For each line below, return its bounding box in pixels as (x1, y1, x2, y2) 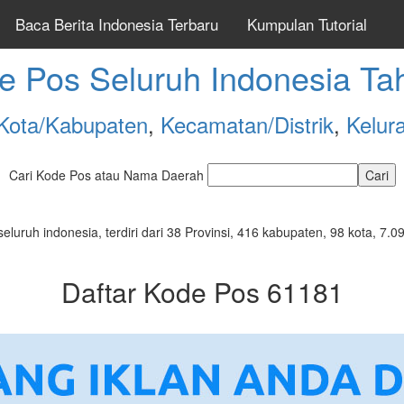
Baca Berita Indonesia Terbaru (15, 13, 218, 35)
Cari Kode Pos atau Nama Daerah (8, 166, 207, 184)
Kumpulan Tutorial (247, 13, 367, 35)
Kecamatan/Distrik (160, 108, 334, 140)
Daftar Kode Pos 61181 (60, 272, 344, 311)
